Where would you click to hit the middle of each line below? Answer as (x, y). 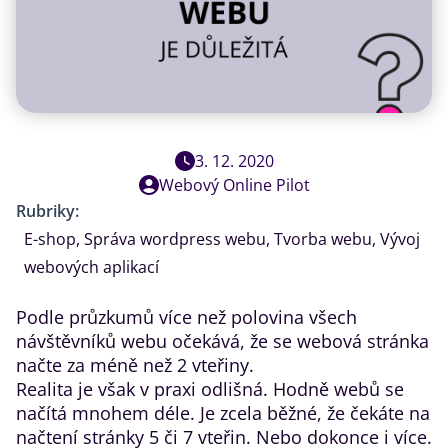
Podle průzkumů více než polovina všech (186, 317)
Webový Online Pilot (234, 185)
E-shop (50, 239)
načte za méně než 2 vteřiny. (135, 365)
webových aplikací (91, 267)
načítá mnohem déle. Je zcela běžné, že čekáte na (223, 413)
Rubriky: (47, 211)
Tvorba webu (323, 239)
